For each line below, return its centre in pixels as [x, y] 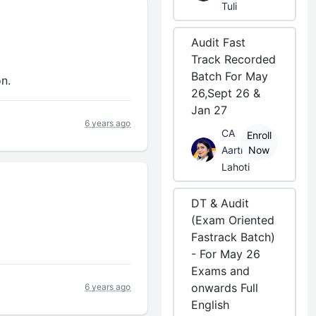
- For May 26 [226, 254]
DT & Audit [220, 203]
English [211, 305]
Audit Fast [219, 42]
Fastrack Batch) [233, 237]
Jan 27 [209, 110]
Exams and [221, 271]
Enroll [259, 135]
